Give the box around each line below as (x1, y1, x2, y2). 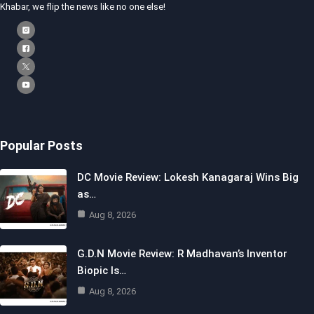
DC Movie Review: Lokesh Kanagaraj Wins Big (77, 171, 299, 184)
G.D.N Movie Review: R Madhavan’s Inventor (77, 247, 287, 260)
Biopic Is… (77, 264, 126, 277)
